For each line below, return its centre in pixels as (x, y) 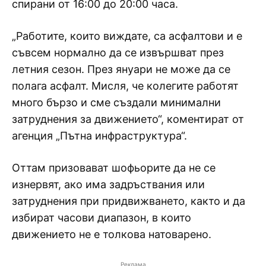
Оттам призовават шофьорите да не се (114, 167)
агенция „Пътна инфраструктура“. (99, 135)
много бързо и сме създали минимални (116, 102)
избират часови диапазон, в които (102, 217)
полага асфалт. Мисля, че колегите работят (125, 85)
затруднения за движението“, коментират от (128, 119)
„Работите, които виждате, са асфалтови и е (127, 36)
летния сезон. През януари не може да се (121, 69)
